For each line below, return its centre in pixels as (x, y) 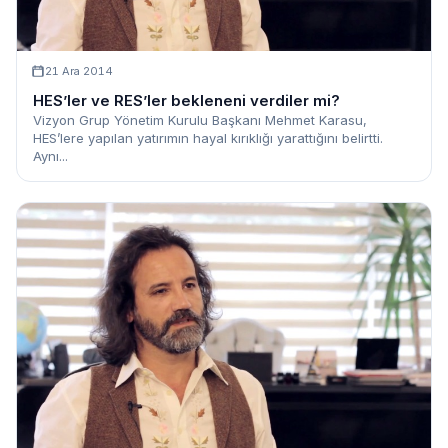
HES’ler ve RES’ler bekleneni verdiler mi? (186, 100)
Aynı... (50, 155)
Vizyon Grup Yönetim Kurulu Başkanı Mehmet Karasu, (200, 119)
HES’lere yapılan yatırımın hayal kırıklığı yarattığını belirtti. (208, 137)
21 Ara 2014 (79, 70)
